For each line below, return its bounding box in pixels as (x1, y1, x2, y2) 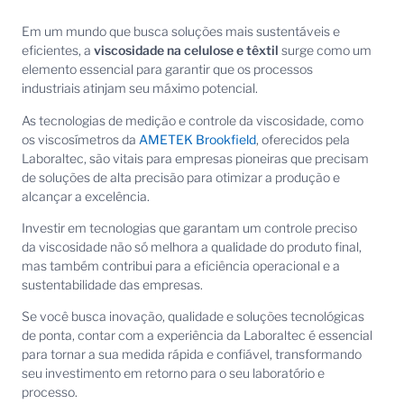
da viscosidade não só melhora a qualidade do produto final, (22, 239, 362, 255)
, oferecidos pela (256, 131, 350, 147)
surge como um (279, 42, 372, 59)
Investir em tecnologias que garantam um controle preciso (22, 220, 357, 236)
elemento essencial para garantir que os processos (22, 61, 313, 78)
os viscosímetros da (22, 131, 139, 147)
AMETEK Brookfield (139, 131, 256, 147)
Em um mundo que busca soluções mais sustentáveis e (22, 23, 340, 40)
